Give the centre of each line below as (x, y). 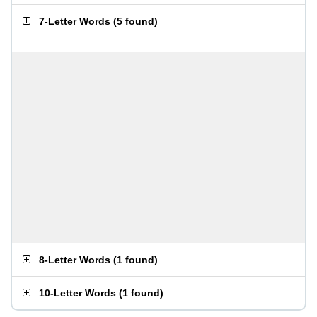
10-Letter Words (77, 293)
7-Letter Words (75, 21)
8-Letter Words (75, 260)
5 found (136, 21)
